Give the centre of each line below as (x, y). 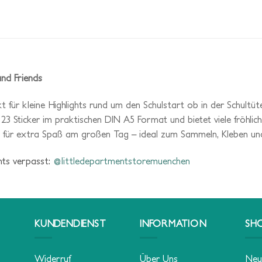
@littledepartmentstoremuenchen (121, 161)
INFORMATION (173, 223)
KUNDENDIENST (70, 223)
